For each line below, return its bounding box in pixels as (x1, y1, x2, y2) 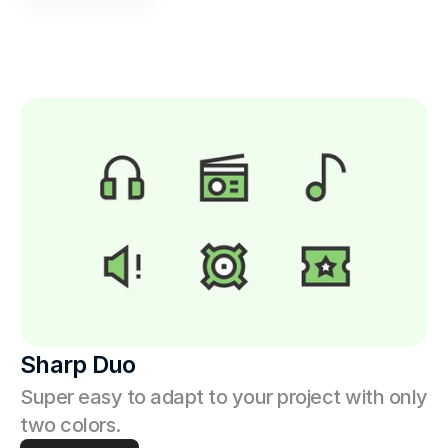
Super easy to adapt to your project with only (20, 385, 428, 409)
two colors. (20, 413, 121, 437)
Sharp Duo (20, 350, 136, 379)
